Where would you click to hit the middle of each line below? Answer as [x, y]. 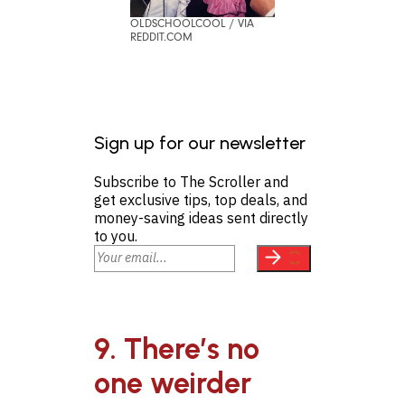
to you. [116, 235]
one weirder [173, 384]
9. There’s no [177, 349]
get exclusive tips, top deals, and [201, 199]
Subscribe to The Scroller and [191, 181]
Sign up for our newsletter [200, 142]
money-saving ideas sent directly [201, 217]
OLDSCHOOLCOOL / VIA [192, 23]
